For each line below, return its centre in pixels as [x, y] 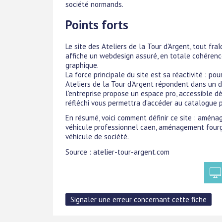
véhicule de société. [97, 137]
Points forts [97, 25]
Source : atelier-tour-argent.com [117, 152]
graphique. [82, 65]
